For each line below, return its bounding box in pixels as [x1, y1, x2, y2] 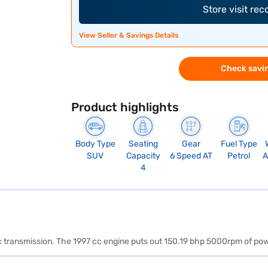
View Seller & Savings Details [79, 31, 179, 39]
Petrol [227, 151, 251, 161]
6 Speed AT [169, 151, 212, 161]
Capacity [126, 151, 160, 161]
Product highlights [71, 100, 179, 114]
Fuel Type [220, 139, 257, 149]
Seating [128, 139, 158, 149]
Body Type [75, 139, 115, 149]
